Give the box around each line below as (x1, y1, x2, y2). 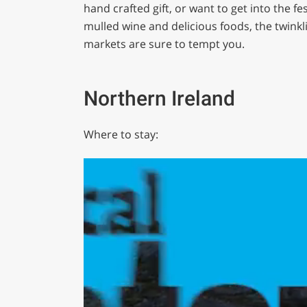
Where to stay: (83, 127, 161, 143)
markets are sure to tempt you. (83, 36, 245, 51)
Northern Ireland (83, 86, 235, 111)
